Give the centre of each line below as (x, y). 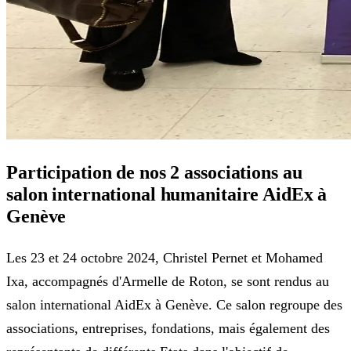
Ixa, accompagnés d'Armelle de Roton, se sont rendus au (168, 282)
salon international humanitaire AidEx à (167, 195)
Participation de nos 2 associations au (154, 173)
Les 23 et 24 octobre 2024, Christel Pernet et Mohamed (165, 258)
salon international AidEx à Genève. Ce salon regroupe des (174, 305)
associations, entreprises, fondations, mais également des (168, 329)
